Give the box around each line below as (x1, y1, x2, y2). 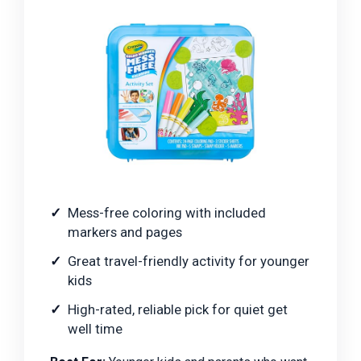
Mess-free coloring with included (68, 205, 266, 222)
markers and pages (68, 224, 182, 241)
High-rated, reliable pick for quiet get (68, 301, 288, 318)
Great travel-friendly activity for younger (68, 253, 309, 270)
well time (68, 321, 122, 338)
